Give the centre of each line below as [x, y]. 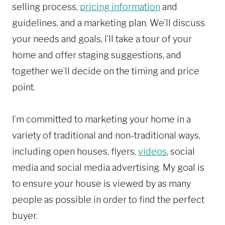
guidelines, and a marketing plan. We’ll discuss [108, 23]
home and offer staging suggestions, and [97, 55]
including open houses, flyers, [75, 151]
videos [152, 151]
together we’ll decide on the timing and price [106, 71]
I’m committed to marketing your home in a [101, 119]
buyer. [25, 216]
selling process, [46, 7]
